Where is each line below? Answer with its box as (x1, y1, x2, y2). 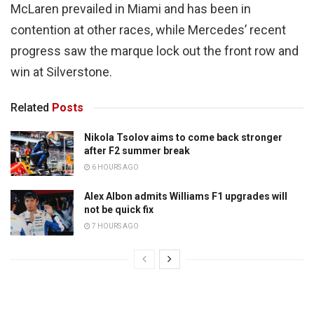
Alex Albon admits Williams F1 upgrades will (84, 191, 287, 203)
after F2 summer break (84, 144, 190, 156)
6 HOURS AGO (90, 163, 139, 171)
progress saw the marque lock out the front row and (11, 43, 299, 58)
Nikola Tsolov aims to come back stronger (84, 131, 282, 143)
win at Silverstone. (11, 64, 112, 79)
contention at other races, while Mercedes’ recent (11, 22, 286, 37)
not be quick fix (84, 204, 153, 216)
